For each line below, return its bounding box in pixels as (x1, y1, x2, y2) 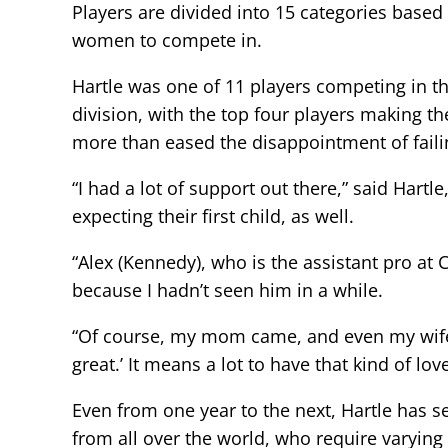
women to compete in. (72, 27, 262, 52)
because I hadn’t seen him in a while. (72, 277, 383, 302)
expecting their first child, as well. (72, 203, 354, 228)
